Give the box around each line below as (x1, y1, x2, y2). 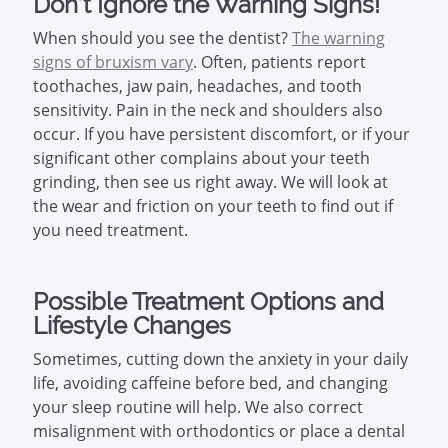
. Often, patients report (192, 51, 366, 73)
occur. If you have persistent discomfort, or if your (32, 123, 410, 145)
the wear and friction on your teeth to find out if (32, 195, 393, 217)
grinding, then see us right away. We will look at (32, 171, 388, 193)
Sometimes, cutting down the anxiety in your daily (32, 348, 408, 370)
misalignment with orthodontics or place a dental (32, 420, 405, 442)
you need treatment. (32, 219, 188, 241)
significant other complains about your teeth (32, 147, 370, 169)
